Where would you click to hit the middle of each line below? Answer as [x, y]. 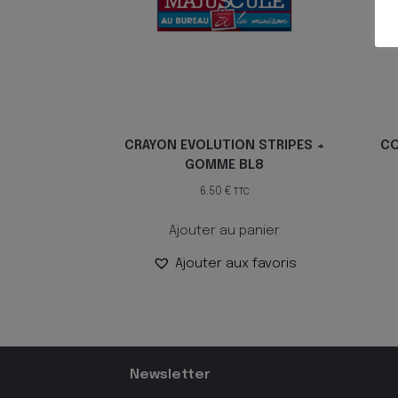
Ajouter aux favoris [235, 263]
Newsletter [170, 374]
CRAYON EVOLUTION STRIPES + [224, 146]
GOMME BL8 [225, 166]
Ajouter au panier [225, 231]
